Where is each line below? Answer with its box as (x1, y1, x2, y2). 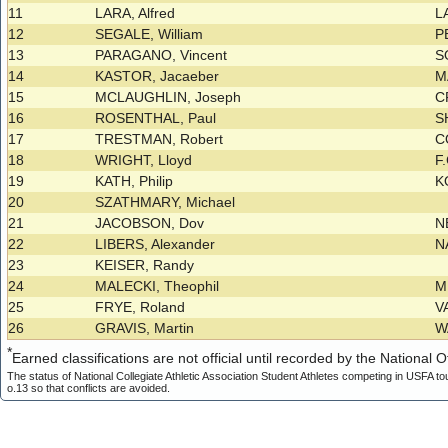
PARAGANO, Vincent (95, 47, 228, 64)
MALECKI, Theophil (95, 278, 220, 295)
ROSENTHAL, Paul (95, 110, 217, 127)
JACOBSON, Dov (95, 215, 205, 232)
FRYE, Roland (95, 299, 186, 316)
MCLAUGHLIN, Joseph (95, 89, 242, 106)
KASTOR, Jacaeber (95, 68, 220, 85)
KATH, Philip (95, 173, 174, 190)
